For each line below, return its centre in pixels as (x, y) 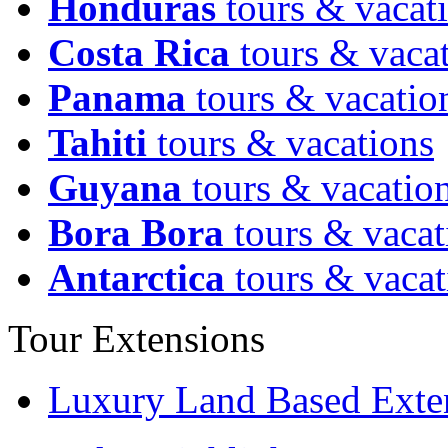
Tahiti (97, 142)
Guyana (115, 187)
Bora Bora (136, 232)
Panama (117, 97)
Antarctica (136, 277)
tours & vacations (290, 142)
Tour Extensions (136, 338)
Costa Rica (139, 52)
